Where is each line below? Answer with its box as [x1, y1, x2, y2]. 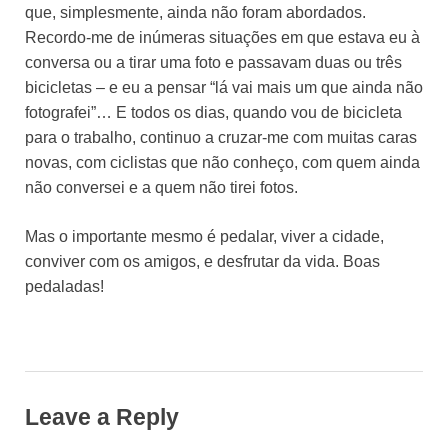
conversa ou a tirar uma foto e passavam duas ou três [25, 54, 402, 72]
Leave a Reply [25, 404, 179, 431]
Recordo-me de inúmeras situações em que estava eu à [25, 29, 420, 47]
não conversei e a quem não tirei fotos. [25, 179, 298, 197]
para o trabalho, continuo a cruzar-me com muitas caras [25, 129, 417, 147]
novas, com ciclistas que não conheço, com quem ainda [25, 154, 420, 172]
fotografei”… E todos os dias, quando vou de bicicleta [25, 104, 402, 122]
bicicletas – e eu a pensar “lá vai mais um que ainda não [25, 79, 423, 97]
